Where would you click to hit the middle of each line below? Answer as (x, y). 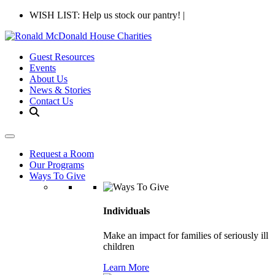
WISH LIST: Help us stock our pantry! (106, 15)
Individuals (126, 211)
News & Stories (60, 90)
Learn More (126, 267)
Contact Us (51, 101)
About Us (48, 79)
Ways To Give (57, 176)
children (119, 246)
